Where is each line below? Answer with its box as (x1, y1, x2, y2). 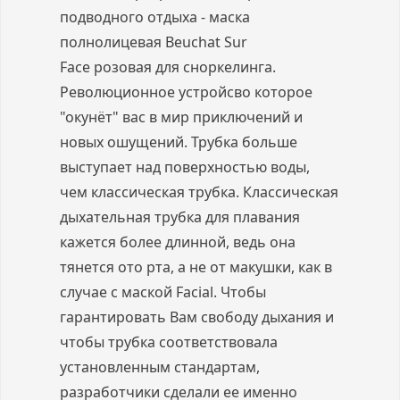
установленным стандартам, (60, 356, 260, 377)
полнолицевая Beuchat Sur (60, 31, 247, 52)
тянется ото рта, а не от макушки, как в (60, 256, 332, 277)
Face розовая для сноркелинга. (60, 56, 276, 77)
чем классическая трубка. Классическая (60, 181, 338, 202)
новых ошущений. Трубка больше (60, 131, 297, 152)
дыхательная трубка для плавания (60, 206, 300, 227)
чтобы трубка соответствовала (60, 331, 278, 352)
